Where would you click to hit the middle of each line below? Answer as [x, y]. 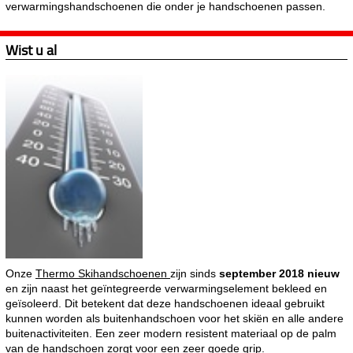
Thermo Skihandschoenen [103, 273]
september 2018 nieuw [279, 273]
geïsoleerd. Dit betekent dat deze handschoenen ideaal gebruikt [165, 303]
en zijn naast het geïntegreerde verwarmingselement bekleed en [166, 288]
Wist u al [31, 50]
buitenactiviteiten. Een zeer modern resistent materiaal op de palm [171, 333]
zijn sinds [195, 273]
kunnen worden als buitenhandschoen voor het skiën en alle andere [175, 318]
